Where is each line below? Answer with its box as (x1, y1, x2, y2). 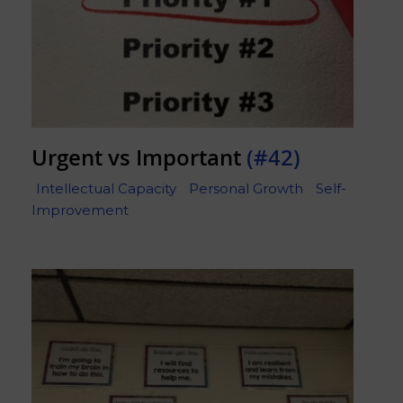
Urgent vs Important (31, 142, 246, 172)
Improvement (31, 201, 129, 219)
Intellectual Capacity (36, 180, 176, 198)
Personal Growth (189, 180, 303, 198)
